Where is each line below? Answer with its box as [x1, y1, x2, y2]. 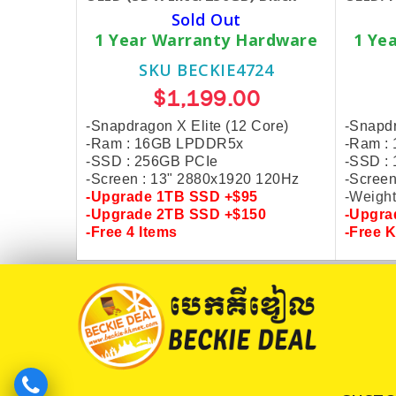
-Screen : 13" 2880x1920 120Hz [86, 171, 300, 187]
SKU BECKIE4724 [139, 59, 274, 80]
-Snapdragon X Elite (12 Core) [86, 118, 289, 133]
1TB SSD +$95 [156, 189, 258, 204]
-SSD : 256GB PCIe [86, 154, 218, 169]
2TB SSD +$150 [156, 207, 266, 222]
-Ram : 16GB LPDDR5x [86, 136, 244, 151]
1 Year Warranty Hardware [95, 29, 318, 50]
